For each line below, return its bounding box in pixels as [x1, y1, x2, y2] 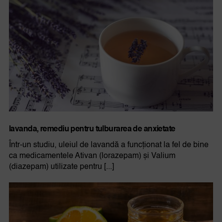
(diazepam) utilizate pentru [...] [8, 163, 114, 171]
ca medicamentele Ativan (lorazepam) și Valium [8, 152, 175, 161]
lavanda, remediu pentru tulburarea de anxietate [8, 125, 175, 134]
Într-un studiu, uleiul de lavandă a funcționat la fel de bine [8, 141, 209, 150]
